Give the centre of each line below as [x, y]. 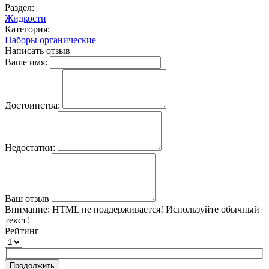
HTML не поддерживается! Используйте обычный [155, 209]
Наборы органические [50, 40]
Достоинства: [32, 105]
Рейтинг [22, 231]
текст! [17, 220]
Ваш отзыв [27, 198]
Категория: [27, 29]
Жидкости [26, 18]
